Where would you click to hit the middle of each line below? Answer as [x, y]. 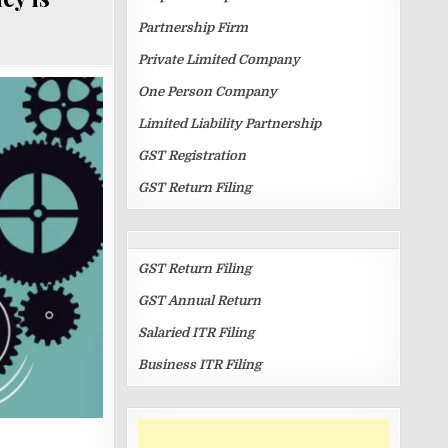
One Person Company [207, 91]
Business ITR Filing [199, 364]
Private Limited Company [219, 59]
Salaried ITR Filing [196, 332]
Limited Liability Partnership [229, 123]
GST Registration [192, 155]
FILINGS [344, 247]
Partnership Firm [193, 27]
